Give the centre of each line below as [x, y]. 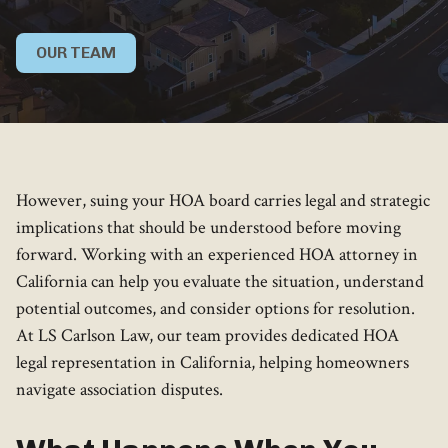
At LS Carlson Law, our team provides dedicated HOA [207, 336]
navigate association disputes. [119, 390]
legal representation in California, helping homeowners [212, 363]
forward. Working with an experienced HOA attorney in [217, 255]
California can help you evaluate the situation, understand [220, 282]
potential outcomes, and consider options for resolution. [215, 309]
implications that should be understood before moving [208, 228]
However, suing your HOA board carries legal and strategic [223, 201]
